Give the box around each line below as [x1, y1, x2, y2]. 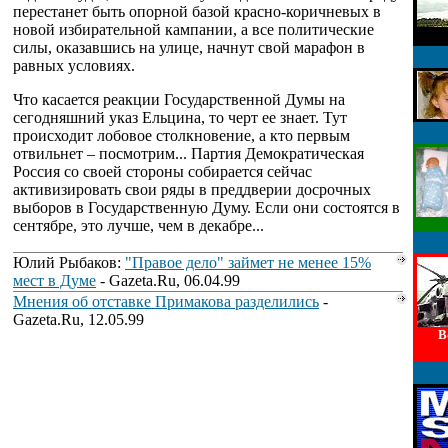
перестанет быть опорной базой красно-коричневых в [13, 3, 381, 20]
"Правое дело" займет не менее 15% [125, 254, 371, 271]
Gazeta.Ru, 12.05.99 [13, 311, 144, 328]
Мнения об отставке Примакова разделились [13, 293, 319, 310]
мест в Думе [13, 272, 96, 289]
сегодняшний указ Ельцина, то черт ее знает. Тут [13, 109, 347, 126]
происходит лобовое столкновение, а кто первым [13, 127, 350, 144]
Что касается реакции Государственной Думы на [13, 91, 345, 108]
